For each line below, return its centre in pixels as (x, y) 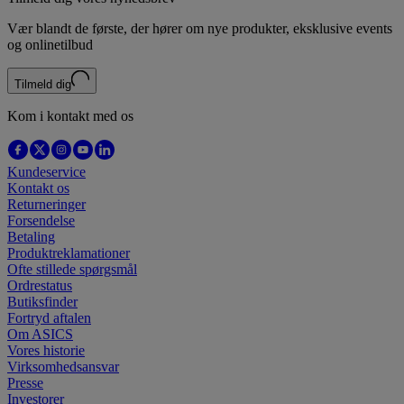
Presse (25, 382)
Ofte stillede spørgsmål (72, 269)
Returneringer (46, 204)
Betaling (31, 236)
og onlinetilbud (50, 44)
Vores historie (46, 350)
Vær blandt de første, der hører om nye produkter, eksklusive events (200, 28)
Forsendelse (41, 220)
